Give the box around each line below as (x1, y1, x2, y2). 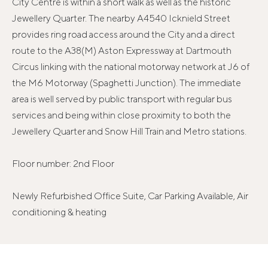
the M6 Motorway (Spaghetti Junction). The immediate (12, 77, 241, 89)
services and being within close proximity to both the (12, 109, 231, 121)
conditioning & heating (12, 206, 106, 218)
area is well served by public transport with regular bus (12, 93, 232, 105)
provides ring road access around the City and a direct (12, 29, 235, 41)
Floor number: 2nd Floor (12, 158, 114, 170)
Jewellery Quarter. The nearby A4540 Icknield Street (12, 13, 230, 25)
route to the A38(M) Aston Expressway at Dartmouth (12, 45, 232, 57)
